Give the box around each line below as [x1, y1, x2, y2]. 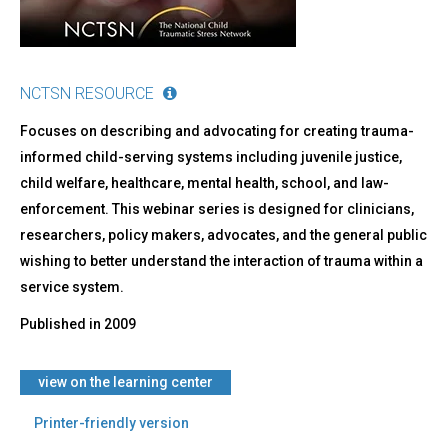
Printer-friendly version [34, 415, 189, 432]
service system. [20, 279, 124, 296]
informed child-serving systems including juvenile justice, [20, 149, 402, 166]
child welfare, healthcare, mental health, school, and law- [20, 175, 389, 192]
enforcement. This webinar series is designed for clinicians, [20, 201, 414, 218]
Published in [20, 316, 104, 333]
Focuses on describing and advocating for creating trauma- [20, 123, 414, 140]
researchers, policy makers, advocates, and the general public [20, 227, 427, 244]
